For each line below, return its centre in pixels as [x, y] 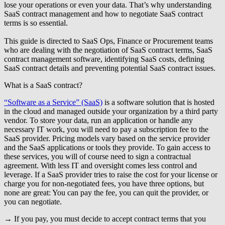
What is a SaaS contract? [43, 85]
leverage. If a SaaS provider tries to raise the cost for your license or [111, 175]
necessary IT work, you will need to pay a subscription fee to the [106, 130]
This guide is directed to [43, 41]
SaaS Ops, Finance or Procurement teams [147, 41]
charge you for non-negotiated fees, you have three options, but [104, 184]
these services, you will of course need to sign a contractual [97, 157]
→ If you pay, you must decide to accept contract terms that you [105, 219]
